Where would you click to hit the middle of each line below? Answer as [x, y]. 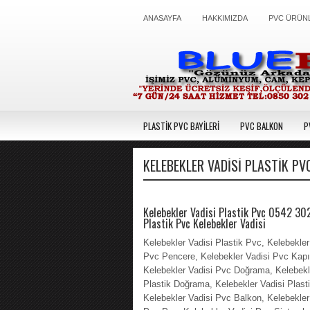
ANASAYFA [162, 18]
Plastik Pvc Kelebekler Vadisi [204, 224]
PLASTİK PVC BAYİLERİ [181, 126]
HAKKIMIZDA [225, 18]
